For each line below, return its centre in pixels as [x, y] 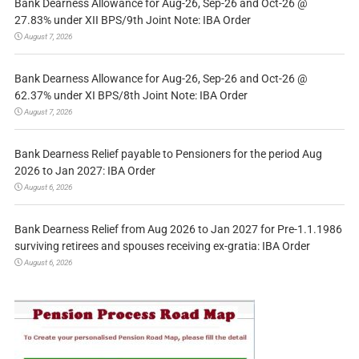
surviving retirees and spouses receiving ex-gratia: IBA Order [162, 246]
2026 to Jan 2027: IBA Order [85, 170]
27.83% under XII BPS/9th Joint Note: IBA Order [132, 20]
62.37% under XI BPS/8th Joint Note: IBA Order [131, 95]
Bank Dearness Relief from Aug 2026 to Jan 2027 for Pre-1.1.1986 [178, 229]
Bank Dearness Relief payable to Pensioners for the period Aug [168, 153]
